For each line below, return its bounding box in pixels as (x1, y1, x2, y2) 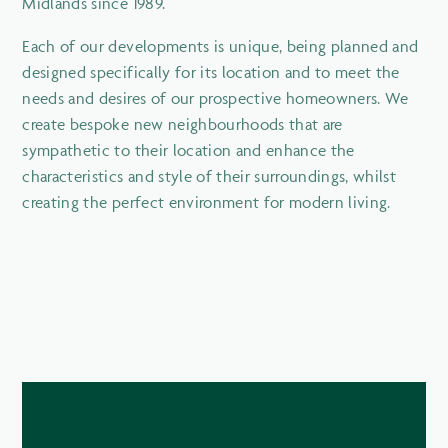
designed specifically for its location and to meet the (22, 62, 400, 83)
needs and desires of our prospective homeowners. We (22, 88, 409, 109)
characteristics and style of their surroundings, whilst (22, 166, 397, 187)
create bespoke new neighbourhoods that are (22, 114, 343, 135)
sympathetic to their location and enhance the (22, 140, 355, 161)
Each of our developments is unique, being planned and (22, 36, 419, 57)
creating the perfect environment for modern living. (22, 192, 391, 213)
